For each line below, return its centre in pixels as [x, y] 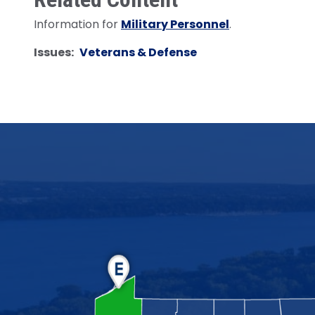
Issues [52, 52]
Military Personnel [175, 24]
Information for [77, 24]
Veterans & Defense [138, 52]
